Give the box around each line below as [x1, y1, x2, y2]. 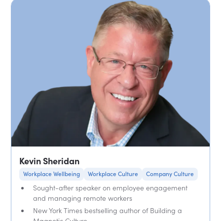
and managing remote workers [33, 194, 133, 203]
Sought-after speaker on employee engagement [33, 184, 188, 192]
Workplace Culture [88, 170, 139, 178]
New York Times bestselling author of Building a [33, 206, 183, 215]
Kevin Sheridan [19, 155, 80, 167]
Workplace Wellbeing [23, 170, 80, 178]
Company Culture [146, 170, 194, 178]
